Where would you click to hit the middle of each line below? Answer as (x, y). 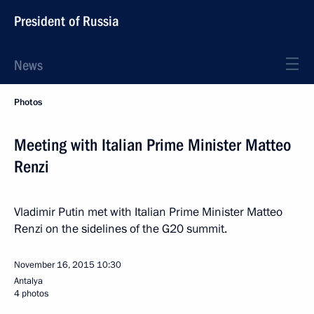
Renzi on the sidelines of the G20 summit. (121, 229)
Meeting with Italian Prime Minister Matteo (152, 145)
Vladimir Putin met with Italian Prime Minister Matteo (148, 212)
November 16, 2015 (54, 265)
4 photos (31, 294)
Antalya (28, 281)
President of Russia (67, 21)
